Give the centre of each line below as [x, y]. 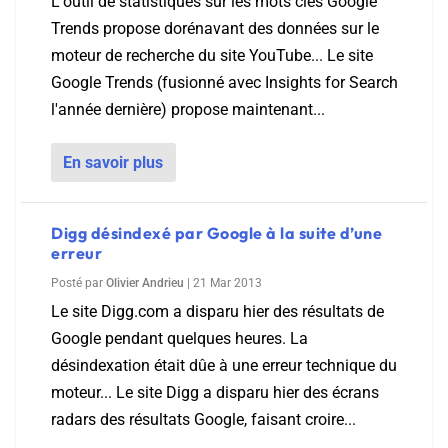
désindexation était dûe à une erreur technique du [224, 365]
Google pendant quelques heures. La [179, 338]
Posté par [78, 283]
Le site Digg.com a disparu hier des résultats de [217, 311]
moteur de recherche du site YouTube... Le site [212, 55]
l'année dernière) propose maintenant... [188, 109]
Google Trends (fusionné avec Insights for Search [224, 82]
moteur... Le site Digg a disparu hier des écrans [215, 392]
